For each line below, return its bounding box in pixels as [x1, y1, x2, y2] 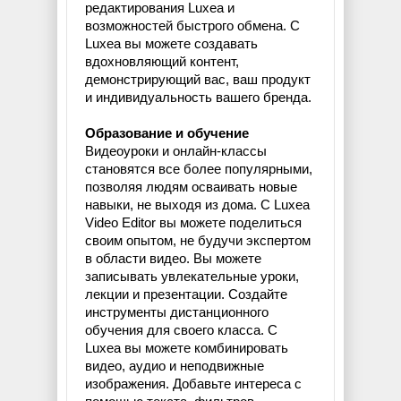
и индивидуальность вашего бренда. [85, 90, 311, 106]
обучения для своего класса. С [85, 322, 277, 338]
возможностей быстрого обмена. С [85, 18, 300, 34]
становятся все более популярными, [85, 161, 312, 177]
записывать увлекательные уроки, [85, 269, 299, 285]
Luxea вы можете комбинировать [85, 340, 288, 356]
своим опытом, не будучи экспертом [85, 233, 311, 249]
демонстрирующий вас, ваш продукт [85, 72, 311, 88]
